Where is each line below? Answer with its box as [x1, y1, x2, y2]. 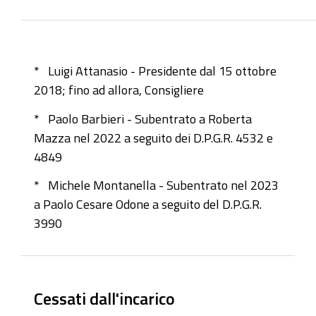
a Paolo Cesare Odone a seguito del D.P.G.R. [34, 197, 262, 211]
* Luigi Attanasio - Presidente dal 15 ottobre [34, 64, 276, 78]
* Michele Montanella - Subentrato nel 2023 [34, 178, 279, 192]
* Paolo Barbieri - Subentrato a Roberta [34, 111, 252, 125]
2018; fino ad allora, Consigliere [34, 83, 204, 97]
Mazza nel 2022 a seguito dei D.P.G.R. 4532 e [34, 130, 273, 144]
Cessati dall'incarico [34, 290, 175, 308]
